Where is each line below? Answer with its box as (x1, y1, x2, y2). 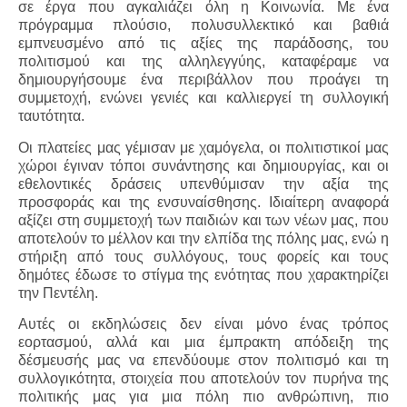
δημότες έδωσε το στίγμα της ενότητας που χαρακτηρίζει (18, 266, 389, 283)
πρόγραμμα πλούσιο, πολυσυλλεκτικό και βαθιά (18, 17, 389, 34)
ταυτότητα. (18, 108, 84, 124)
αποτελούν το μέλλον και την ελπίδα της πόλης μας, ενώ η (18, 230, 389, 246)
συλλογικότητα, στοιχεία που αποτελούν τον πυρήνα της (18, 371, 389, 387)
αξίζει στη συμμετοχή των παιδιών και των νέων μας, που (18, 212, 389, 228)
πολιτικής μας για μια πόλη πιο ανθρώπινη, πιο (18, 389, 389, 405)
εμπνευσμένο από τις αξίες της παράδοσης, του (18, 35, 389, 52)
